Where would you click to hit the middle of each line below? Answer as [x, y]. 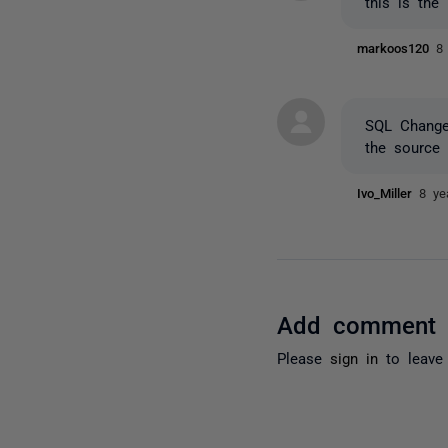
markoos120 [397, 47]
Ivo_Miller [388, 192]
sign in [354, 357]
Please [304, 357]
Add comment [357, 323]
